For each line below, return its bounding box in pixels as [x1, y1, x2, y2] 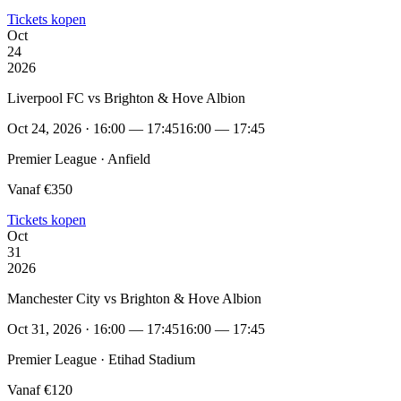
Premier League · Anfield [7, 150, 150, 166]
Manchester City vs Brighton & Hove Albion [7, 290, 261, 306]
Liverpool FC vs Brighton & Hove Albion [7, 90, 245, 106]
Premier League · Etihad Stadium [7, 351, 195, 367]
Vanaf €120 [7, 381, 73, 397]
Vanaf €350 [7, 181, 73, 197]
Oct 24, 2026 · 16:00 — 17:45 [7, 120, 179, 136]
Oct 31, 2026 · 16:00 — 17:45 [7, 320, 179, 337]
